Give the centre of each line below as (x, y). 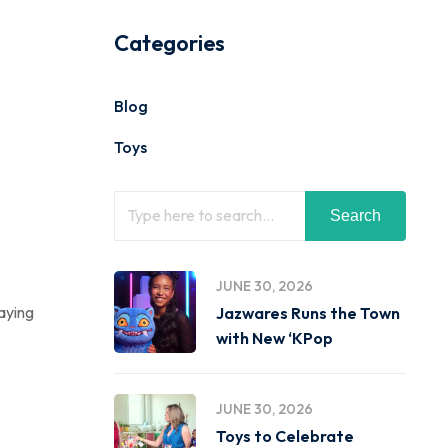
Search (355, 215)
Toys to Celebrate (284, 436)
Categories (169, 43)
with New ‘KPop (274, 338)
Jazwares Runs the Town (307, 313)
